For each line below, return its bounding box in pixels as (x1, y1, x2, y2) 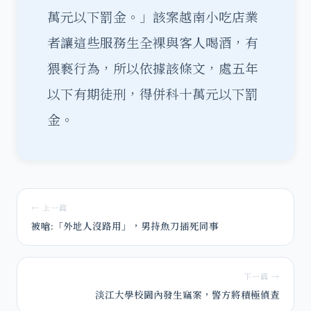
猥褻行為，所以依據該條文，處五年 (47, 59, 258, 77)
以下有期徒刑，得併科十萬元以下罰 (47, 85, 258, 103)
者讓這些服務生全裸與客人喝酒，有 (47, 33, 258, 51)
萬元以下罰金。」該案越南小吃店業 (47, 8, 258, 26)
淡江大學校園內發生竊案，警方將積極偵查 (95, 287, 280, 301)
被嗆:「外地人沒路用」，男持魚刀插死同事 (31, 219, 219, 233)
